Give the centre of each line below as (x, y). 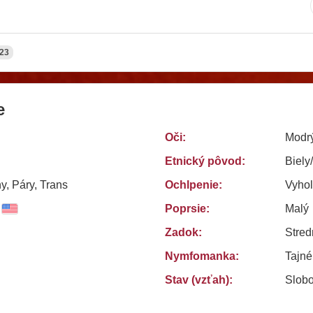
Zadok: (183, 232)
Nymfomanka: (202, 256)
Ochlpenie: (194, 185)
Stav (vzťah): (199, 280)
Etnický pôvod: (205, 161)
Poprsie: (187, 209)
